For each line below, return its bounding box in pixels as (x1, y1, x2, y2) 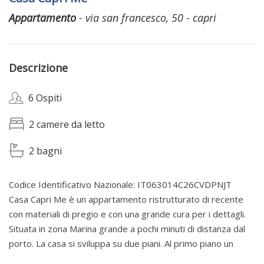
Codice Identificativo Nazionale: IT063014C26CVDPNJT (9, 179, 232, 191)
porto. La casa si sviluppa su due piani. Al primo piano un (9, 237, 233, 250)
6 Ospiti (28, 91, 62, 105)
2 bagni (29, 144, 62, 158)
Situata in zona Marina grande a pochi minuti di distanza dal (9, 223, 245, 235)
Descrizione (9, 61, 68, 75)
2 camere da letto (29, 118, 105, 131)
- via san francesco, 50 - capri (76, 11, 216, 25)
